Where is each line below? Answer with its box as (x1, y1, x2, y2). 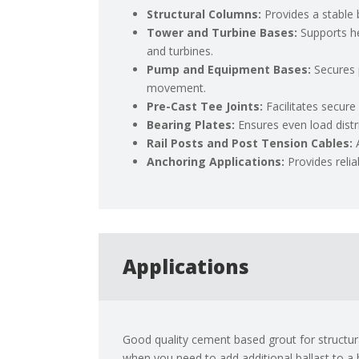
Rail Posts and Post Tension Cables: (147, 135, 353, 151)
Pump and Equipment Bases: (147, 62, 312, 78)
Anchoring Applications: (147, 154, 285, 170)
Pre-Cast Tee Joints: (147, 99, 264, 115)
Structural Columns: (147, 6, 262, 22)
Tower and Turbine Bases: (147, 25, 298, 41)
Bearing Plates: (147, 117, 236, 133)
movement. (147, 80, 207, 96)
